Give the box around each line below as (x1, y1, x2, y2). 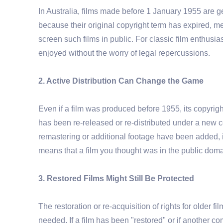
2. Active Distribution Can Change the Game (38, 76, 204, 85)
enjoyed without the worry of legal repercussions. (38, 48, 210, 57)
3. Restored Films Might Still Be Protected (38, 174, 194, 183)
